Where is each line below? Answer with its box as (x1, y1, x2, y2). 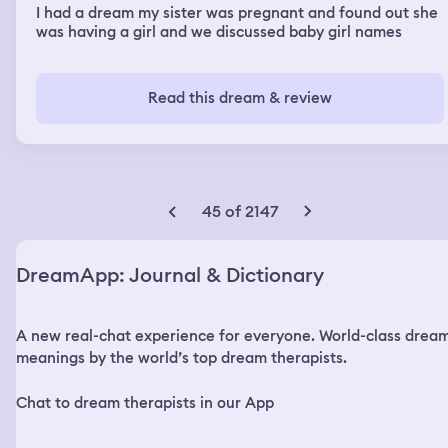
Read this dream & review (148, 87, 332, 108)
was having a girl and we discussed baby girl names (36, 21, 402, 42)
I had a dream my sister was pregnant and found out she (36, 2, 438, 23)
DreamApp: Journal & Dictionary (16, 261, 324, 288)
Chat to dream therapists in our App (16, 392, 274, 413)
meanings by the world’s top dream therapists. (16, 347, 347, 368)
